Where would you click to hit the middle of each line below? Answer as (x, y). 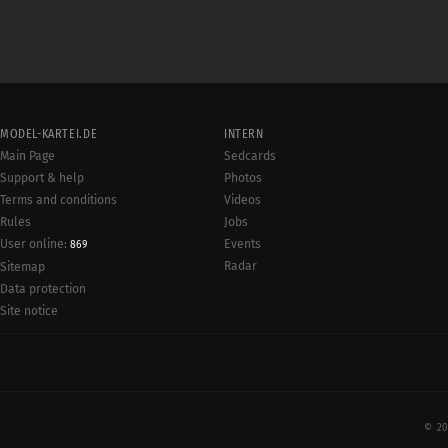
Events (242, 244)
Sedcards (250, 156)
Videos (242, 200)
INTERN (244, 134)
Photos (243, 178)
